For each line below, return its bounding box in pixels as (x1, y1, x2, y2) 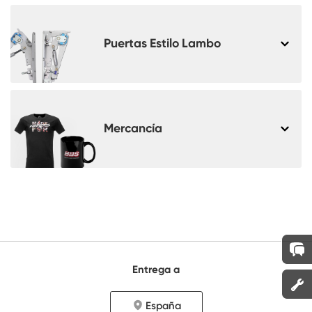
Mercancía (103, 120, 162, 136)
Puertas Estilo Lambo (103, 36, 221, 52)
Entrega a (132, 263, 180, 276)
